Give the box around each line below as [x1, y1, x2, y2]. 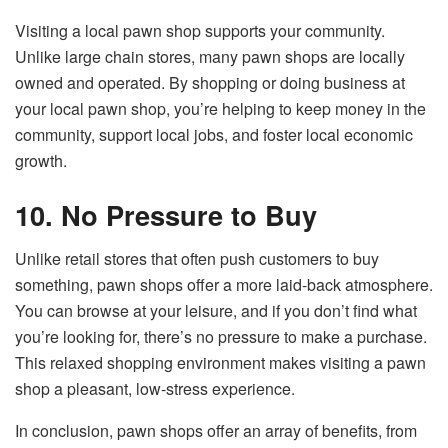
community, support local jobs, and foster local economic [15, 122, 413, 146]
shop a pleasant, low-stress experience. [15, 377, 295, 401]
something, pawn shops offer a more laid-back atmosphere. [15, 273, 433, 297]
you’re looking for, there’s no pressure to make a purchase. [15, 325, 427, 349]
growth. [15, 148, 67, 172]
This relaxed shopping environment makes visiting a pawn [15, 351, 426, 375]
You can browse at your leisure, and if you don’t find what [15, 299, 417, 323]
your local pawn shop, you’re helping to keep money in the [15, 96, 426, 120]
